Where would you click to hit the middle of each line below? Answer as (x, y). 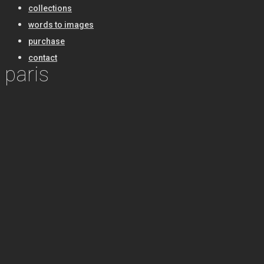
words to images (61, 25)
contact (43, 58)
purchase (47, 41)
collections (50, 8)
